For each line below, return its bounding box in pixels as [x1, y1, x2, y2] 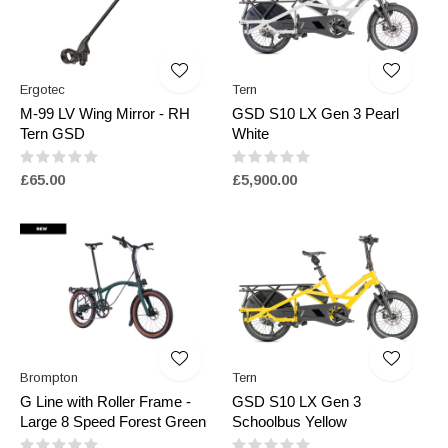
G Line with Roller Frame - [20, 393, 191, 411]
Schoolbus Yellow [231, 413, 347, 431]
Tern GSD [20, 125, 85, 143]
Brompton [20, 370, 78, 386]
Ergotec [20, 82, 65, 98]
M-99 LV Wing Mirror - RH [20, 105, 190, 123]
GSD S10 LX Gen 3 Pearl [231, 105, 399, 123]
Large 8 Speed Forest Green [20, 413, 206, 431]
